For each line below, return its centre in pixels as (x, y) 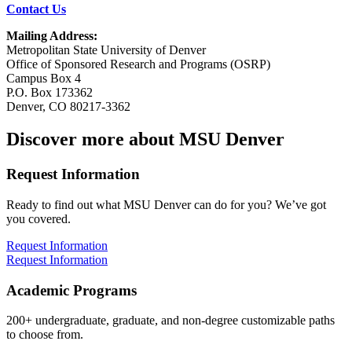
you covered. (38, 219)
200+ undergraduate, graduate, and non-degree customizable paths (170, 321)
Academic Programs (71, 290)
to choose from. (45, 335)
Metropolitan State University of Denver (106, 49)
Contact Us (36, 9)
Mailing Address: (52, 35)
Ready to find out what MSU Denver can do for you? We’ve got (166, 205)
